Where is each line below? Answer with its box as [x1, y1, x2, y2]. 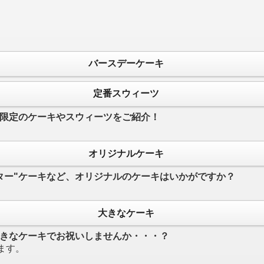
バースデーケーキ [88, 58, 164, 69]
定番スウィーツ [93, 88, 159, 99]
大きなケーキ [98, 207, 154, 218]
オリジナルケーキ [88, 148, 164, 159]
